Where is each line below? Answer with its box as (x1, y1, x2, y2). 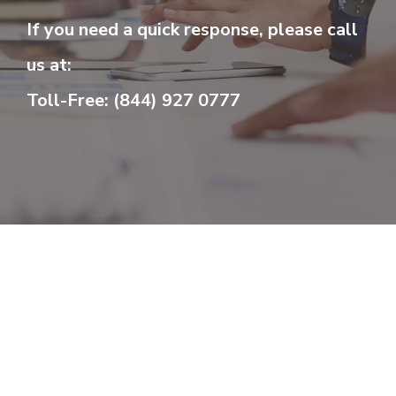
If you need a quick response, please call (27, 18, 359, 42)
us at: (27, 53, 72, 77)
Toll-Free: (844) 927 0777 (27, 88, 241, 112)
